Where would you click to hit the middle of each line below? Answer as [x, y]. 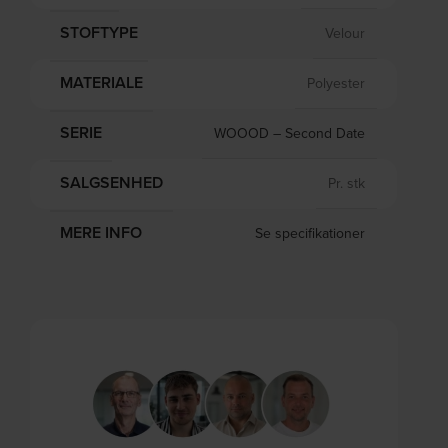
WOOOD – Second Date [289, 133]
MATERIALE [101, 83]
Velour [344, 33]
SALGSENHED [111, 183]
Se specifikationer [309, 233]
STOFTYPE [98, 33]
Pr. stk [346, 183]
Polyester [335, 83]
